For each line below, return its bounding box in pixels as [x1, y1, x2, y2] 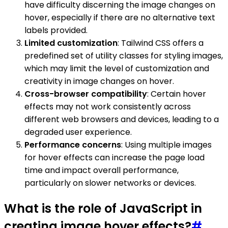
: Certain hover [147, 88, 206, 100]
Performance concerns [24, 138, 121, 151]
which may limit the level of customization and [24, 62, 209, 74]
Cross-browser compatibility [24, 88, 147, 100]
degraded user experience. [24, 126, 132, 138]
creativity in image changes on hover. [24, 75, 174, 87]
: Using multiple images [121, 138, 212, 151]
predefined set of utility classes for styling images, [24, 49, 223, 62]
